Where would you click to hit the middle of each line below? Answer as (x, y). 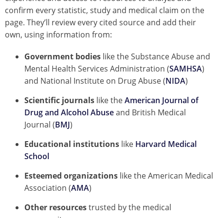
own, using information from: (58, 35)
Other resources (55, 208)
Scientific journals (59, 100)
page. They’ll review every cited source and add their (100, 23)
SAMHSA (186, 69)
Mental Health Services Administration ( (97, 69)
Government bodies (63, 57)
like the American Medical (165, 176)
